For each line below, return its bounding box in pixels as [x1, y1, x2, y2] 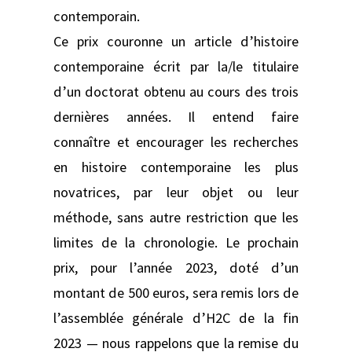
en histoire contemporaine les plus [53, 157, 299, 176]
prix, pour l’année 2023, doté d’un [53, 258, 299, 277]
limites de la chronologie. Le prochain [53, 233, 299, 251]
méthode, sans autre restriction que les [53, 207, 299, 226]
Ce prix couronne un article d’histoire [53, 31, 299, 50]
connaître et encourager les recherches [53, 132, 299, 151]
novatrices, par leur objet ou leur [53, 182, 299, 201]
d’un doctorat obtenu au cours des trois [53, 82, 299, 101]
